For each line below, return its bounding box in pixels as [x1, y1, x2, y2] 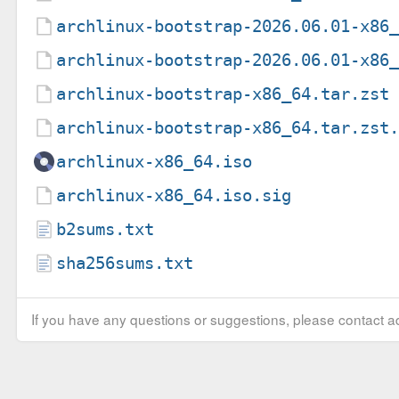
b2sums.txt [56, 218, 155, 240]
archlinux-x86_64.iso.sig [56, 184, 292, 206]
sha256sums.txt [56, 252, 194, 273]
